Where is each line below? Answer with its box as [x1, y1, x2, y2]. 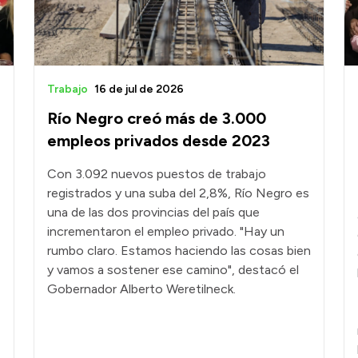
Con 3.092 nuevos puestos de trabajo [47, 166, 266, 182]
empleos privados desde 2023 [47, 131, 270, 151]
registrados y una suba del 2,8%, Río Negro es [47, 185, 309, 201]
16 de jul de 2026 [94, 82, 184, 97]
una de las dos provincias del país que [47, 205, 260, 221]
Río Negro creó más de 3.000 [47, 109, 266, 129]
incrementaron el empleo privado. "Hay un [47, 224, 284, 240]
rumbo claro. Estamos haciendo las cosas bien [47, 243, 311, 259]
